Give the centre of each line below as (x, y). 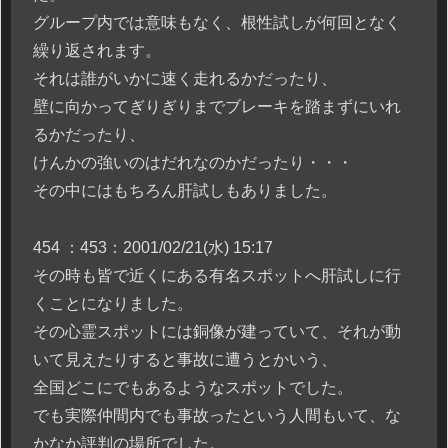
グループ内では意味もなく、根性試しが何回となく (217, 22)
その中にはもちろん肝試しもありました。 (185, 190)
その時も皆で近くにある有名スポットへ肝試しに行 (217, 275)
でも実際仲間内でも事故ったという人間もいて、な (217, 415)
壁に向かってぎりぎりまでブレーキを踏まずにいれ (217, 106)
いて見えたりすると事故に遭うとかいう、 (185, 359)
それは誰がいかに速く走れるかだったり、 (185, 78)
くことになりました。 (113, 303)
